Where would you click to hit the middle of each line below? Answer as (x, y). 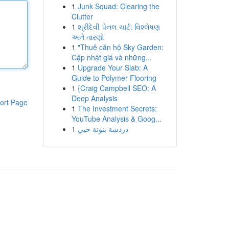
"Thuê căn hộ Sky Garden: (120, 47)
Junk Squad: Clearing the (118, 6)
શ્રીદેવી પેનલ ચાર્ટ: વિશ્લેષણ (119, 27)
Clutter (82, 16)
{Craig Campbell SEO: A (117, 88)
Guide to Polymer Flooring (114, 78)
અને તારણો (88, 37)
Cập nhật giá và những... (111, 57)
